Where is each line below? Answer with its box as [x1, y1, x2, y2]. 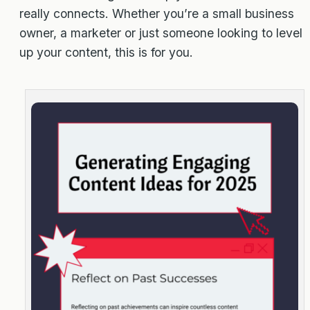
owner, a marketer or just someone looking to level [19, 25, 302, 40]
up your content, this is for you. [19, 44, 193, 60]
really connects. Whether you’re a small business [19, 6, 294, 21]
